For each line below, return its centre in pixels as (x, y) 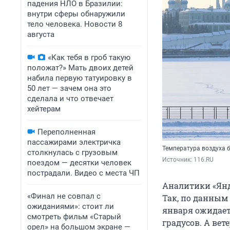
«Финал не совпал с (64, 196)
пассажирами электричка (74, 142)
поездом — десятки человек (79, 163)
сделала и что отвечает (70, 99)
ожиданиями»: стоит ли (71, 206)
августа (41, 34)
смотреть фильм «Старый (74, 217)
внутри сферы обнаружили (76, 14)
